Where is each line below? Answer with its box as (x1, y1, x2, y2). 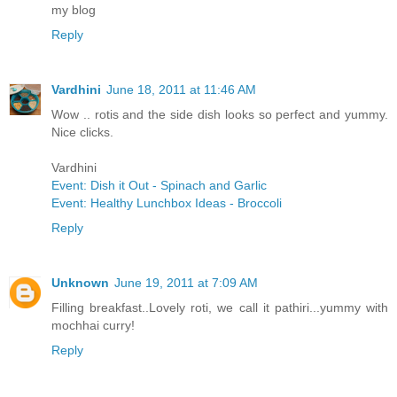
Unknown (51, 276, 109, 291)
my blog (51, 3, 96, 18)
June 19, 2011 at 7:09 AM (114, 276, 258, 291)
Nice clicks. (51, 125, 113, 140)
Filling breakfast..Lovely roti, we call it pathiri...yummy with (51, 300, 388, 315)
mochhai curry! (51, 318, 135, 333)
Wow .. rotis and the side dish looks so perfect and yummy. (51, 107, 388, 122)
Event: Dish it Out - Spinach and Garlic (51, 178, 267, 193)
